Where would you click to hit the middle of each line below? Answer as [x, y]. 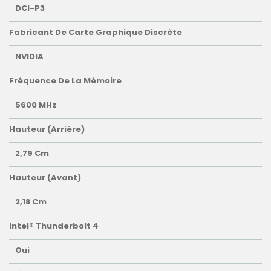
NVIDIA [29, 57]
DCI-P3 [30, 8]
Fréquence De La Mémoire [65, 81]
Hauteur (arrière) [47, 129]
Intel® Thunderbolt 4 [54, 226]
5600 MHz [36, 105]
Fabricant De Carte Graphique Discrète [96, 33]
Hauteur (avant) [45, 178]
